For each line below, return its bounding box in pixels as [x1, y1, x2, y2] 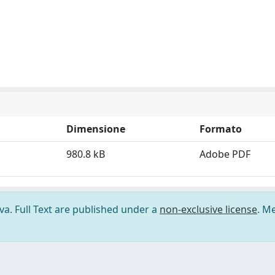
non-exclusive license [160, 203, 257, 216]
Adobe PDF [199, 147, 250, 161]
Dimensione [66, 122, 125, 136]
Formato [199, 122, 242, 136]
